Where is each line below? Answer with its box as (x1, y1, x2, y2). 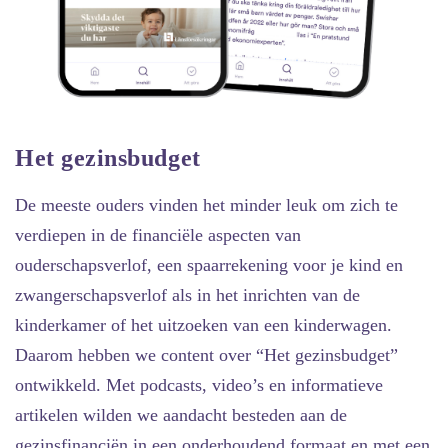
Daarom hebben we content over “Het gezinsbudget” (15, 344, 398, 365)
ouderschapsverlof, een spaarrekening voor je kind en (15, 254, 403, 275)
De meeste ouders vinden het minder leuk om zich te (15, 194, 398, 215)
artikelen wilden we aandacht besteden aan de (15, 404, 347, 425)
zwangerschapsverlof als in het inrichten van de (15, 284, 360, 305)
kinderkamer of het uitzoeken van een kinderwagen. (15, 314, 392, 335)
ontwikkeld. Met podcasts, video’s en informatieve (15, 374, 383, 395)
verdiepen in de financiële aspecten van (15, 224, 301, 245)
